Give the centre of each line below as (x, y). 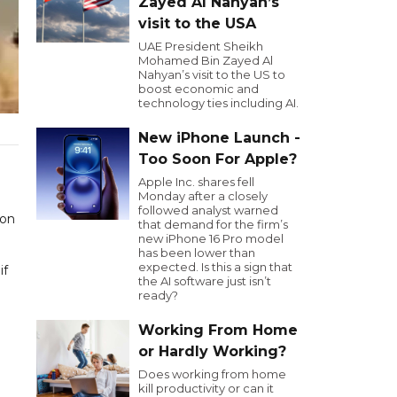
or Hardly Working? (212, 351)
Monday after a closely (203, 196)
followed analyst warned (208, 210)
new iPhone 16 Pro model (211, 238)
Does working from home (212, 374)
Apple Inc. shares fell (196, 182)
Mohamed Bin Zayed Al (206, 60)
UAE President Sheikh (201, 46)
